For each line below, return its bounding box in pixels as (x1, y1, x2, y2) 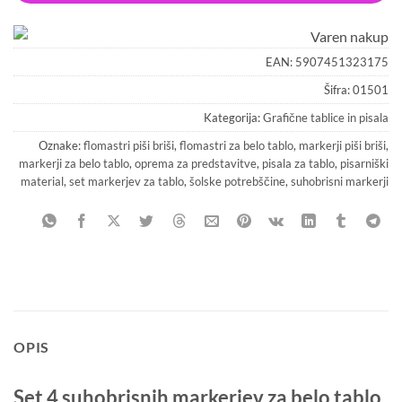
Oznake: (39, 137, 83, 153)
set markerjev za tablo (69, 173, 184, 188)
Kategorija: (204, 109, 263, 125)
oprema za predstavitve (135, 155, 257, 170)
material (21, 173, 64, 188)
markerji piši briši (299, 137, 386, 153)
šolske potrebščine (189, 173, 285, 188)
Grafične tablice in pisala (263, 109, 389, 125)
